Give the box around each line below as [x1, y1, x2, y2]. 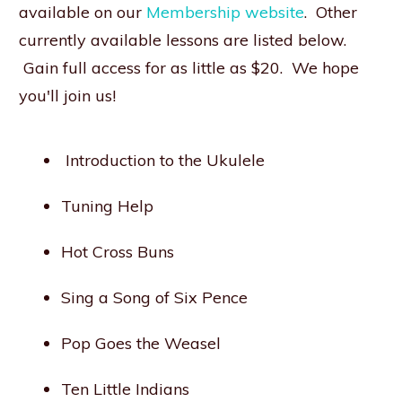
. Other [304, 2, 357, 23]
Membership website [146, 2, 304, 23]
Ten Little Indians [61, 379, 189, 400]
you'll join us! [19, 85, 116, 107]
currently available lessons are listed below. [19, 30, 346, 51]
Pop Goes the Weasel [61, 333, 221, 354]
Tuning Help [61, 196, 153, 217]
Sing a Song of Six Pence [61, 287, 248, 309]
